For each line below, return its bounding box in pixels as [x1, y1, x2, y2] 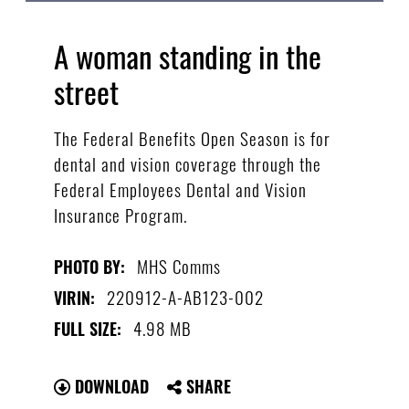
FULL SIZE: [53, 316, 121, 341]
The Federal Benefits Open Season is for [53, 124, 330, 151]
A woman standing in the [53, 34, 321, 79]
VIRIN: [53, 285, 95, 309]
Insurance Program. [53, 201, 187, 227]
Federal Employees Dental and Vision [53, 175, 307, 202]
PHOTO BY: [53, 254, 125, 278]
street [53, 69, 119, 115]
